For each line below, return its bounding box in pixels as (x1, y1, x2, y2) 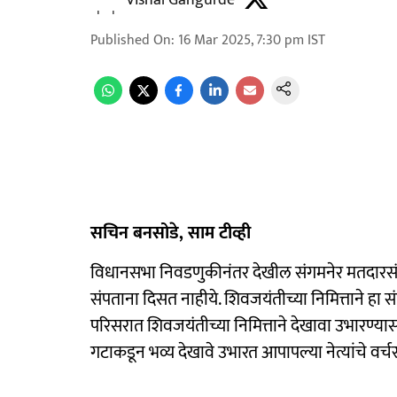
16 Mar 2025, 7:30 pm (178, 28, 304, 52)
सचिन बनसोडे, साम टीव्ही (90, 218, 251, 248)
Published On (90, 28, 171, 52)
